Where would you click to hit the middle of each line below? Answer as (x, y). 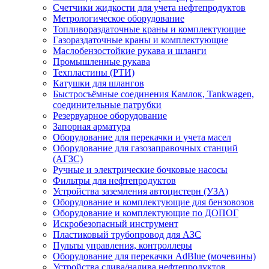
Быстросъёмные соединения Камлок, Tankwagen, (153, 94)
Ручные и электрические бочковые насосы (140, 170)
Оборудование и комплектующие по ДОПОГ (146, 213)
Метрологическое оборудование (119, 19)
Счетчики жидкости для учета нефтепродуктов (149, 8)
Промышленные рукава (101, 62)
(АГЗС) (68, 159)
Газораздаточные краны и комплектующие (141, 40)
